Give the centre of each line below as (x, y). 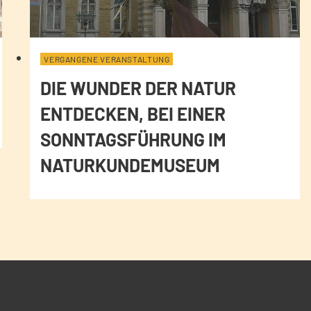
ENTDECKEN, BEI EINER (133, 114)
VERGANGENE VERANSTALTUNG (107, 59)
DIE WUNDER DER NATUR (138, 88)
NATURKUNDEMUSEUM (131, 165)
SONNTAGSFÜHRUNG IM (134, 140)
